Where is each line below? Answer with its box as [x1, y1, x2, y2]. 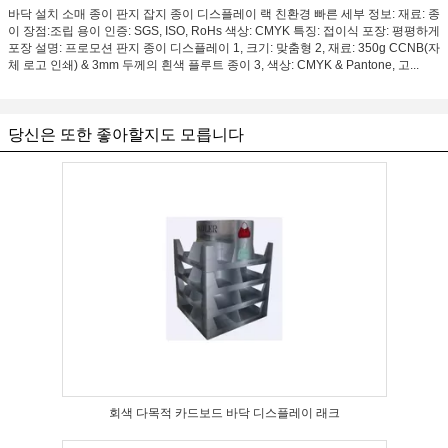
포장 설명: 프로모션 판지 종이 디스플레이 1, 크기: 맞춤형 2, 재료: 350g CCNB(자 [8, 41, 440, 55]
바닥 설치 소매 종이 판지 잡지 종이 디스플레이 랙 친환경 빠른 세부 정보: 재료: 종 [8, 7, 440, 21]
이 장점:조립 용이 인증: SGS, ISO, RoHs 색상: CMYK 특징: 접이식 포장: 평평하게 [8, 24, 440, 38]
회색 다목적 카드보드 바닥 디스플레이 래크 [108, 406, 340, 420]
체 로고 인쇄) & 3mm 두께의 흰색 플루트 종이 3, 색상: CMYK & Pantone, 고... [8, 58, 419, 72]
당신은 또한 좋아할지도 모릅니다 [8, 126, 244, 143]
